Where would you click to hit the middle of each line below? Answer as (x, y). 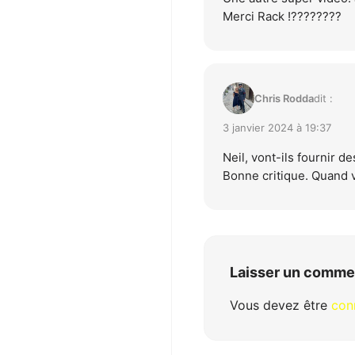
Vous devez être (281, 305)
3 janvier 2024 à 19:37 (277, 128)
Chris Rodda (284, 98)
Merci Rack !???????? (282, 17)
